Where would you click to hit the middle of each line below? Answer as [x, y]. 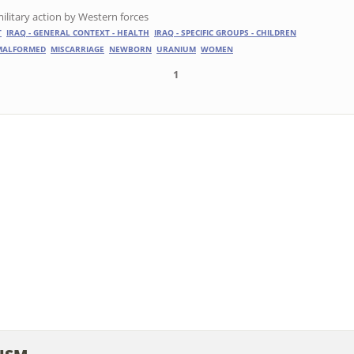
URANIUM [176, 50]
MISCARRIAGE [77, 50]
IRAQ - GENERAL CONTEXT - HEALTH [78, 33]
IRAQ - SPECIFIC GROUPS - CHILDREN [225, 33]
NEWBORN [130, 50]
